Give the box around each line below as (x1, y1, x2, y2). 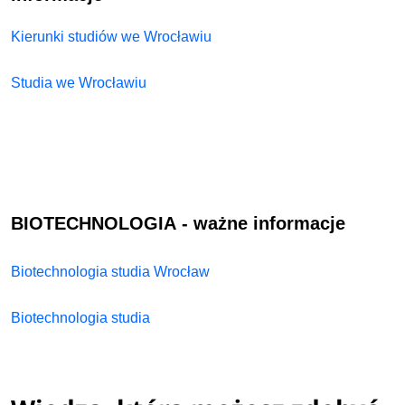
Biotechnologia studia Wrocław (11, 263, 211, 279)
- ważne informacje (176, 213, 346, 234)
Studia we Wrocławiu (11, 75, 147, 91)
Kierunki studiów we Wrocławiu (11, 28, 212, 44)
